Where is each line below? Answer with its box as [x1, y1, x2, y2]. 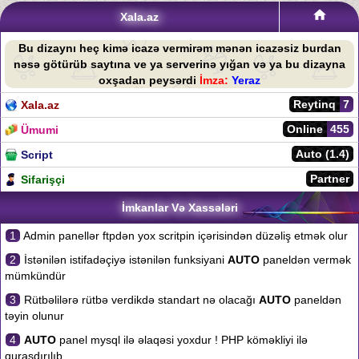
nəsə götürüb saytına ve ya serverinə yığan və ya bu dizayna [14, 58, 345, 71]
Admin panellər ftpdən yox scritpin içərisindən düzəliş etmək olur [21, 229, 348, 242]
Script [21, 148, 53, 161]
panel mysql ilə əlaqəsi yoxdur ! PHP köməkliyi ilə [56, 333, 308, 346]
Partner [310, 172, 349, 185]
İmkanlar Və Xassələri [121, 201, 238, 214]
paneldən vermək [260, 253, 351, 266]
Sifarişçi [21, 173, 65, 186]
